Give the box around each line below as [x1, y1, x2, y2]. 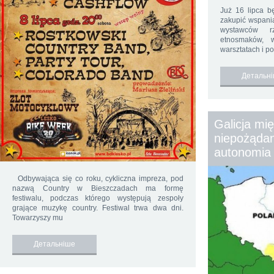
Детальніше [34, 240, 75, 249]
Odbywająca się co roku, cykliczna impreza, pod [12, 174, 183, 183]
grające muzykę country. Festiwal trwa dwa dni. [12, 204, 183, 213]
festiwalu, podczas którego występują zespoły [12, 194, 183, 203]
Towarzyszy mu [12, 213, 63, 223]
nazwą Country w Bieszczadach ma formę [12, 184, 183, 193]
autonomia [214, 146, 271, 159]
